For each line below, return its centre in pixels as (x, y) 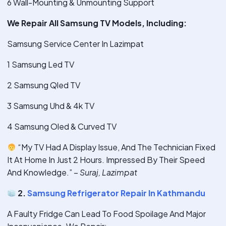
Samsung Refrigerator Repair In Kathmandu (116, 193)
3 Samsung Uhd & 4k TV (51, 106)
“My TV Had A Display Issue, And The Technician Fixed (116, 147)
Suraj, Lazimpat (108, 173)
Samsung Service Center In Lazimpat (75, 44)
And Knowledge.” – (43, 173)
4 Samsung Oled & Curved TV (62, 127)
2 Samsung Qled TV (44, 85)
